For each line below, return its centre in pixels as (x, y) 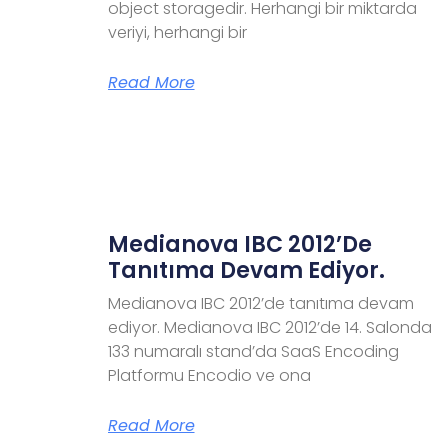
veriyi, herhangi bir (177, 32)
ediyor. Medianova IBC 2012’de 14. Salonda (269, 327)
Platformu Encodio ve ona (209, 375)
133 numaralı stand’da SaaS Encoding (253, 351)
